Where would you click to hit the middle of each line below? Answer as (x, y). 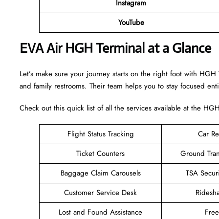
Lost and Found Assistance (100, 212)
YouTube (131, 22)
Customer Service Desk (100, 192)
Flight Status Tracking (100, 134)
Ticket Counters (100, 153)
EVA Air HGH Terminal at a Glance (115, 48)
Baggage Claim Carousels (100, 173)
